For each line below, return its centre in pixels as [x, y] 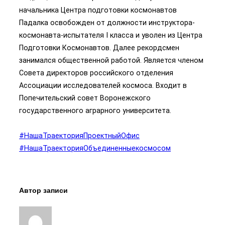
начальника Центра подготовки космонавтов [98, 10]
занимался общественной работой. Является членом [111, 61]
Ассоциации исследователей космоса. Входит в [103, 86]
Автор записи [43, 190]
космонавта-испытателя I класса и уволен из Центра [111, 35]
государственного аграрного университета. [95, 111]
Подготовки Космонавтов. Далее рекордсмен [99, 48]
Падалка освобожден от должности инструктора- [107, 23]
